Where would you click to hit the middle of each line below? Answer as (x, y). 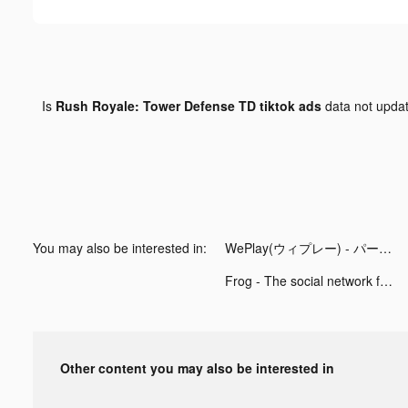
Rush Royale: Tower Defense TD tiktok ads (188, 105)
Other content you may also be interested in (197, 367)
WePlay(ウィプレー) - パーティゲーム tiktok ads (385, 247)
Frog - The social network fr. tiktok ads (386, 280)
